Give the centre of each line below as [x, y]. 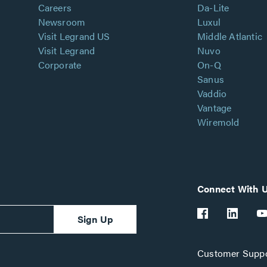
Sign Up [95, 219]
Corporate [60, 65]
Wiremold [218, 122]
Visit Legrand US [74, 36]
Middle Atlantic [230, 36]
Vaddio [212, 93]
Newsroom [62, 22]
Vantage [215, 108]
